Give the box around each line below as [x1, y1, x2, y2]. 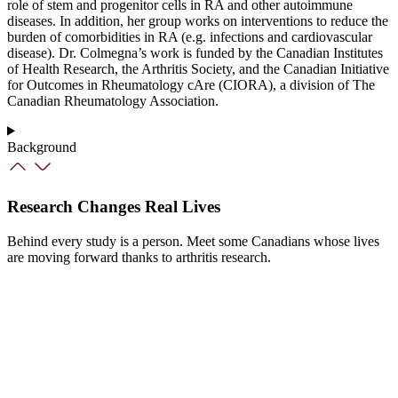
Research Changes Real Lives [7, 197, 220, 217]
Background [7, 139, 76, 155]
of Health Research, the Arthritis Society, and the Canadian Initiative [7, 60, 389, 76]
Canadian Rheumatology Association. [7, 92, 219, 108]
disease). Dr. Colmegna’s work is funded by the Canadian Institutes [7, 44, 383, 60]
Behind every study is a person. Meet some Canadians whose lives [7, 234, 379, 250]
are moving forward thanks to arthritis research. [7, 250, 271, 266]
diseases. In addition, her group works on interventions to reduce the [7, 12, 388, 28]
